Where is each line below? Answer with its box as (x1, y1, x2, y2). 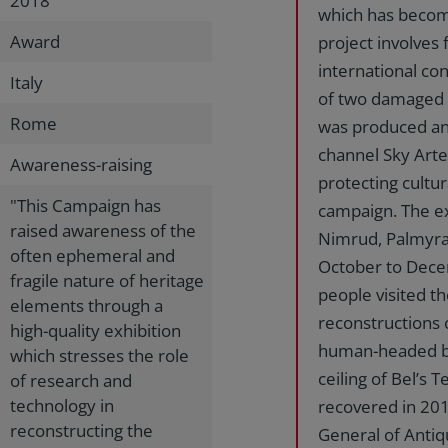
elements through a (10, 294, 163, 317)
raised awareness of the (10, 219, 196, 242)
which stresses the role (10, 344, 189, 367)
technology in (10, 394, 114, 417)
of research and (10, 369, 132, 392)
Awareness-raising (10, 153, 152, 176)
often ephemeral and (10, 244, 175, 267)
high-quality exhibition (10, 319, 181, 342)
